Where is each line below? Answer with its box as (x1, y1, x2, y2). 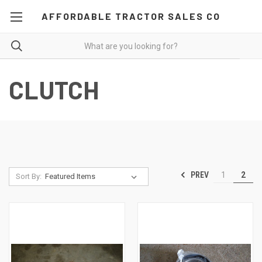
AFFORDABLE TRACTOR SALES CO (41, 11, 220, 22)
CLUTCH (9, 75, 99, 104)
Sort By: (15, 172, 42, 181)
